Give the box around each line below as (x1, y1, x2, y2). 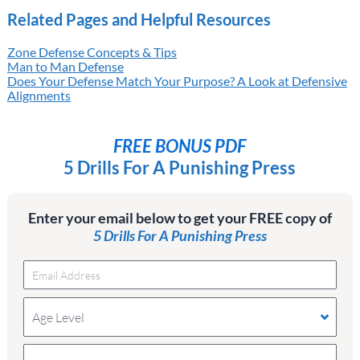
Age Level (31, 309, 84, 325)
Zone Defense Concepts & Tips (6, 44, 177, 59)
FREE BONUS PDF (113, 135, 247, 157)
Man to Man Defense (6, 59, 124, 74)
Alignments (6, 88, 71, 103)
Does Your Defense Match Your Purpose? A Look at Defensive (6, 73, 347, 88)
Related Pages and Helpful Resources (6, 10, 271, 29)
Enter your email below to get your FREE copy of (27, 209, 332, 227)
